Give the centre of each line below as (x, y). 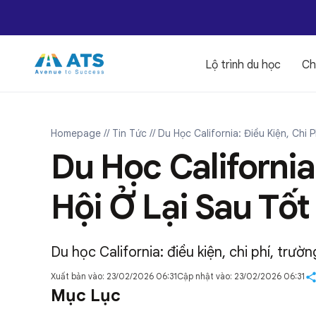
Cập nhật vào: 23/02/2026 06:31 (241, 276)
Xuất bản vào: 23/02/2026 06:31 (114, 276)
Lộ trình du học (243, 65)
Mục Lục (86, 296)
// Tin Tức (125, 133)
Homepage (76, 133)
